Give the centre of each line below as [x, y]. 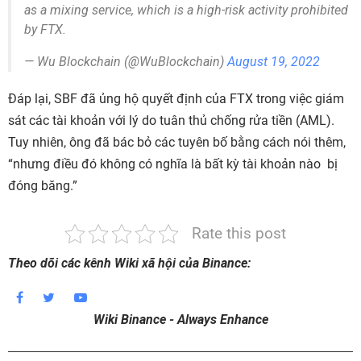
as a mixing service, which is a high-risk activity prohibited [186, 10]
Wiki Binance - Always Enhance [180, 320]
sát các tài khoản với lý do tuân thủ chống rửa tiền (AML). [171, 121]
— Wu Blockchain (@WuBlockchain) [126, 62]
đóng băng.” [43, 186]
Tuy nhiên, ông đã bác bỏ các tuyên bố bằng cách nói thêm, [177, 143]
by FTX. [45, 30]
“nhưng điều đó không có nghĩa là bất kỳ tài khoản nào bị [173, 164]
